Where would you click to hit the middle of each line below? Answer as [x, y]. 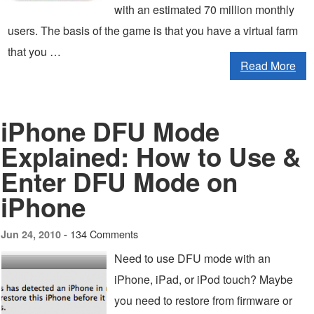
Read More [268, 66]
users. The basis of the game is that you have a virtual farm [153, 30]
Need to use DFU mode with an [192, 258]
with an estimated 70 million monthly [204, 9]
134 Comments [104, 234]
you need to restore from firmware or [203, 300]
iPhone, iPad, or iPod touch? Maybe [204, 279]
